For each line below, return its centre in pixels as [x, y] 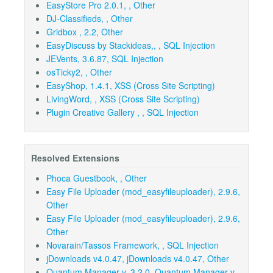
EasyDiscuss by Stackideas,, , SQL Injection [131, 45]
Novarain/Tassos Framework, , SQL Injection [133, 245]
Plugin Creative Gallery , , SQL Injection [122, 112]
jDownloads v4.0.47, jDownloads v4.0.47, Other [138, 259]
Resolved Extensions [75, 158]
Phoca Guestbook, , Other [97, 178]
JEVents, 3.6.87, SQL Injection [105, 59]
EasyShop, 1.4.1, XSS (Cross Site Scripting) [131, 86]
